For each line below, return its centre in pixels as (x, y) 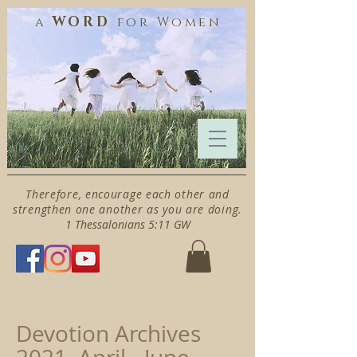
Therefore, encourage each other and (127, 194)
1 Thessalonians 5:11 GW (127, 224)
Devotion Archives (108, 333)
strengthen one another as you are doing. (127, 209)
